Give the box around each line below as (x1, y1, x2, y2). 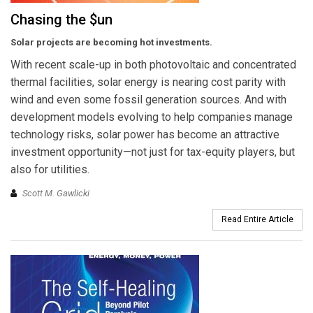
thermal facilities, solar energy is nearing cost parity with (10, 75, 286, 89)
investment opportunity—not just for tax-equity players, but (10, 145, 295, 159)
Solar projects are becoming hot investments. (10, 37, 212, 48)
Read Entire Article (221, 214, 293, 224)
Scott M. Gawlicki (22, 187, 89, 198)
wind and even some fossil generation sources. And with (10, 93, 286, 107)
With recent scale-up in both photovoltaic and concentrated (10, 58, 296, 72)
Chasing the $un (10, 11, 112, 29)
